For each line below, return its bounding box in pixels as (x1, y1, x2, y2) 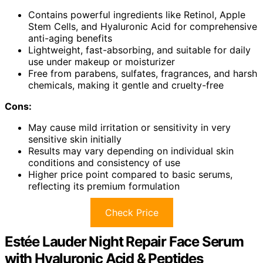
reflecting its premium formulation (28, 180, 180, 192)
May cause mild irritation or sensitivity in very (28, 121, 231, 133)
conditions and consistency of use (28, 156, 180, 168)
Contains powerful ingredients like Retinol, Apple (28, 8, 245, 21)
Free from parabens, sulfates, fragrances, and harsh (28, 67, 257, 79)
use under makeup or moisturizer (28, 55, 175, 68)
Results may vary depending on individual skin (28, 144, 234, 157)
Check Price (104, 206, 159, 218)
